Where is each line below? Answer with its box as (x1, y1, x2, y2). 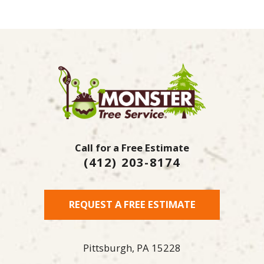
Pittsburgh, (83, 240, 134, 255)
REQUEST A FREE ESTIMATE (68, 197, 196, 212)
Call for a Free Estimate (75, 140, 189, 154)
